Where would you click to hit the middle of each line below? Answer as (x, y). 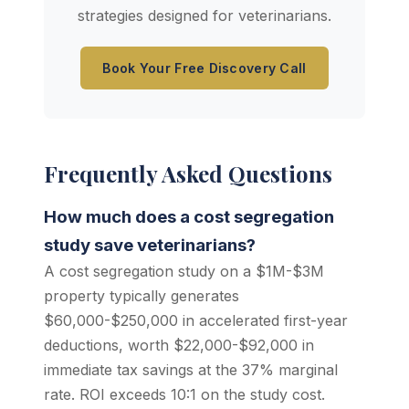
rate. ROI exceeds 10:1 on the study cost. (184, 394)
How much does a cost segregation (189, 217)
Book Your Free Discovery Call (204, 68)
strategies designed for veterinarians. (204, 16)
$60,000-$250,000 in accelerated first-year (196, 320)
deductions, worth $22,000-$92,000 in (179, 345)
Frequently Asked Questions (188, 173)
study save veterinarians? (150, 245)
